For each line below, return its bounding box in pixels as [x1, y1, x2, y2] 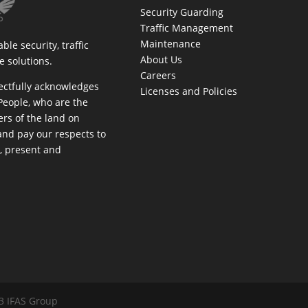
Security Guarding [140, 5, 223, 19]
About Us [140, 52, 182, 66]
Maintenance [140, 36, 201, 50]
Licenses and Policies [140, 84, 237, 98]
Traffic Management [140, 21, 233, 34]
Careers [140, 68, 176, 82]
